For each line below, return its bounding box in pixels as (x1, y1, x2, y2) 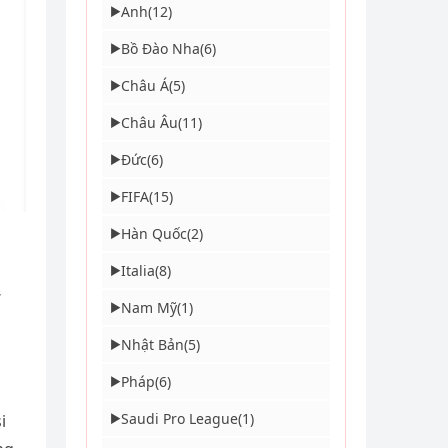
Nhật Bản (121, 335, 184, 354)
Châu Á (121, 76, 169, 95)
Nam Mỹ (121, 298, 177, 317)
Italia (121, 261, 155, 280)
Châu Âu (121, 113, 178, 132)
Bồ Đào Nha (121, 39, 200, 58)
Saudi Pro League (121, 409, 238, 428)
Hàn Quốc (121, 224, 187, 243)
